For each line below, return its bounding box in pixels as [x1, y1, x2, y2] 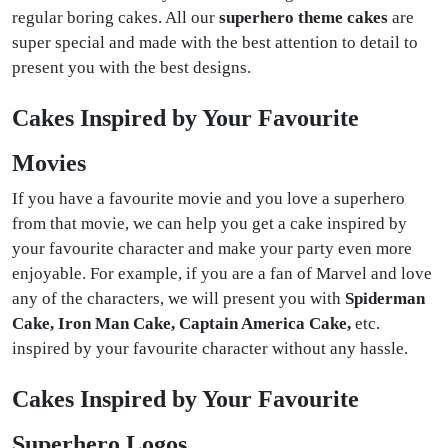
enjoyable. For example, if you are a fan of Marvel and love [12, 263, 432, 283]
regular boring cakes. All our [12, 7, 219, 27]
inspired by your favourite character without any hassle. [12, 338, 408, 358]
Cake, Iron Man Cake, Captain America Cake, [12, 313, 355, 333]
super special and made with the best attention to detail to [12, 32, 418, 52]
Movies [12, 149, 92, 176]
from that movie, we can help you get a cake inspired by [12, 213, 407, 233]
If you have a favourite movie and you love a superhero [12, 188, 405, 208]
